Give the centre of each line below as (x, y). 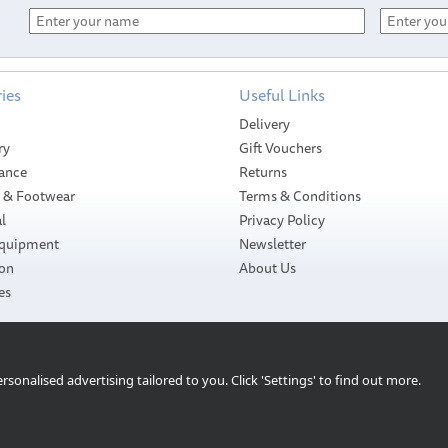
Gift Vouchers (280, 147)
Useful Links (282, 94)
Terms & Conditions (300, 195)
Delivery (264, 123)
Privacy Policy (282, 219)
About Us (267, 267)
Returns (263, 171)
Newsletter (272, 243)
